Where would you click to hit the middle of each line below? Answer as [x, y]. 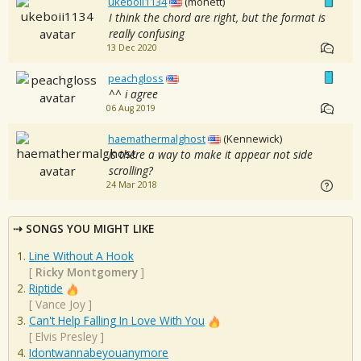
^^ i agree [133, 94]
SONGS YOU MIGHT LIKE [90, 229]
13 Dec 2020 [131, 48]
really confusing [146, 34]
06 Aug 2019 [131, 108]
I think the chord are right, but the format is [217, 18]
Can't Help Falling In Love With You [117, 321]
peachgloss [136, 79]
